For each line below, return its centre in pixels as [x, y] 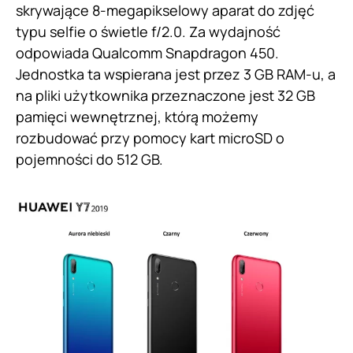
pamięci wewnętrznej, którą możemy [137, 117]
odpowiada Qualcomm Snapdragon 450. [147, 53]
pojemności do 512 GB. [89, 159]
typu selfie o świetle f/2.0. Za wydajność [148, 32]
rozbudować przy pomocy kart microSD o [150, 138]
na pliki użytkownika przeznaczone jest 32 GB [165, 95]
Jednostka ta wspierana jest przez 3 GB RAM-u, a [176, 74]
